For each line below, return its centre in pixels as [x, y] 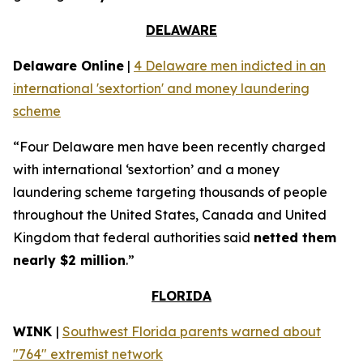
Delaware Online [68, 66]
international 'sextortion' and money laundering [161, 88]
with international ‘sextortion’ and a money [146, 169]
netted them [295, 237]
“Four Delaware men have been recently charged [169, 147]
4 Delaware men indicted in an [230, 66]
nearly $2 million [69, 260]
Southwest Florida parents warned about [192, 331]
